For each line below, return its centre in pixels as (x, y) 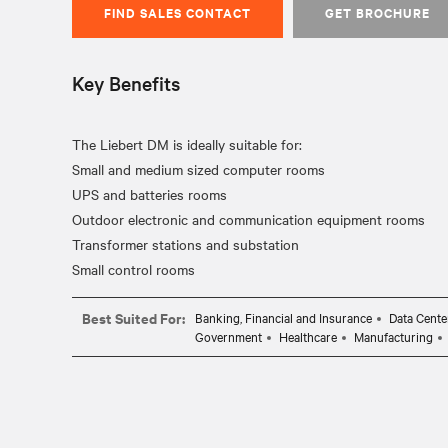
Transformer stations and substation (185, 244)
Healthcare (308, 336)
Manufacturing (393, 336)
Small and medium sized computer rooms (198, 169)
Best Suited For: (133, 317)
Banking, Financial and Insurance (283, 317)
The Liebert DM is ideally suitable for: (187, 144)
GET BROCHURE (377, 12)
